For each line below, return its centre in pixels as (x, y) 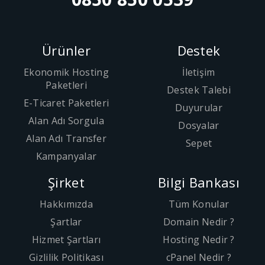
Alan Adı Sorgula (66, 121)
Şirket (66, 182)
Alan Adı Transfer (66, 139)
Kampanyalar (66, 156)
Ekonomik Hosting (66, 72)
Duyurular (199, 108)
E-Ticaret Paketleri (66, 103)
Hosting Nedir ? (199, 240)
